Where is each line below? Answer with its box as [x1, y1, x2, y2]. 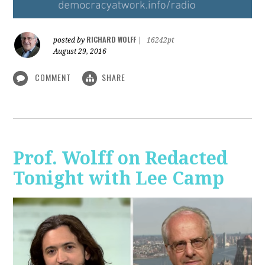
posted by [53, 35, 87, 44]
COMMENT [33, 70, 74, 83]
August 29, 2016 [53, 47, 107, 56]
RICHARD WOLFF [86, 34, 137, 44]
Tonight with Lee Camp [13, 167, 225, 189]
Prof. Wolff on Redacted [13, 147, 228, 169]
